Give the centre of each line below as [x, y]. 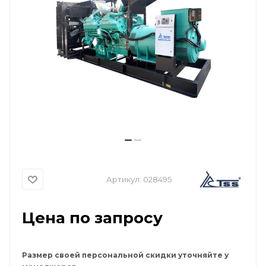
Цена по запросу [92, 218]
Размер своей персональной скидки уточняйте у [125, 255]
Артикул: [124, 179]
